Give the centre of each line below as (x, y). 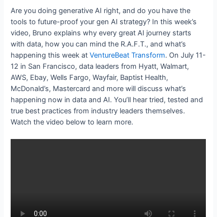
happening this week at (50, 55)
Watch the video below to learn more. (72, 122)
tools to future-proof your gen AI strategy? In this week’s (104, 22)
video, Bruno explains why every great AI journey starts (101, 33)
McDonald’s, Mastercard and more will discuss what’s (99, 88)
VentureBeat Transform (128, 55)
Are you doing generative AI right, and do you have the (101, 10)
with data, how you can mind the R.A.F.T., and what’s (99, 44)
